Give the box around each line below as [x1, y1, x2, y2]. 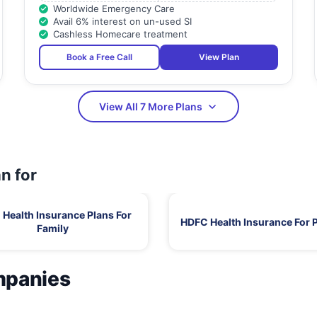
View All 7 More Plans [99, 100, 202, 113]
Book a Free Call [66, 52, 132, 63]
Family [36, 222, 69, 235]
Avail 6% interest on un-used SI [52, 16, 192, 28]
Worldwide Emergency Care [52, 3, 175, 15]
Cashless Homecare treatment [52, 28, 188, 40]
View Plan [198, 52, 239, 63]
